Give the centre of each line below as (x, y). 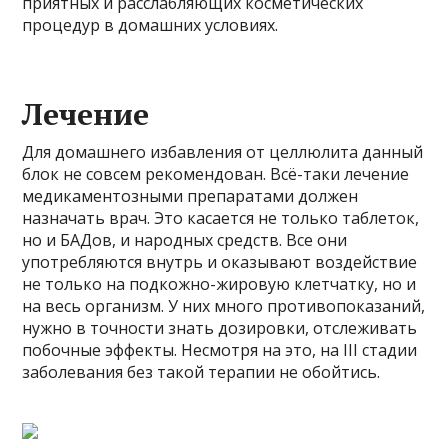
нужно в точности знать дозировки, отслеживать (220, 328)
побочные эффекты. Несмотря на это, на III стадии (220, 350)
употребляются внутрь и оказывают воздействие (220, 262)
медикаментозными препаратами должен (190, 196)
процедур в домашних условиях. (150, 25)
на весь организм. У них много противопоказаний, (224, 306)
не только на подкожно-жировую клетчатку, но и (219, 284)
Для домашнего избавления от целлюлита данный (223, 152)
